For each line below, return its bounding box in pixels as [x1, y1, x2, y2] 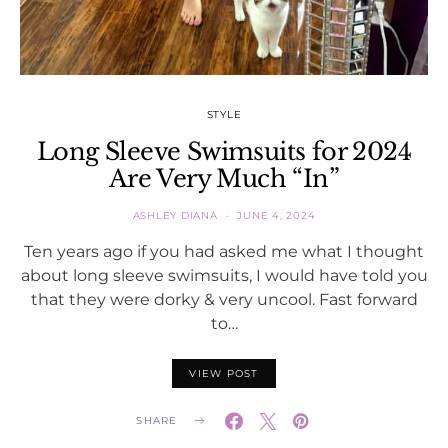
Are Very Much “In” [108, 163, 340, 193]
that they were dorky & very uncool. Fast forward [30, 288, 418, 309]
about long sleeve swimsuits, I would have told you [20, 264, 428, 285]
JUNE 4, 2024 [237, 208, 316, 222]
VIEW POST [189, 366, 259, 380]
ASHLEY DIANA [132, 208, 218, 222]
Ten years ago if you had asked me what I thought [24, 240, 424, 261]
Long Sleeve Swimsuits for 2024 [37, 136, 411, 166]
